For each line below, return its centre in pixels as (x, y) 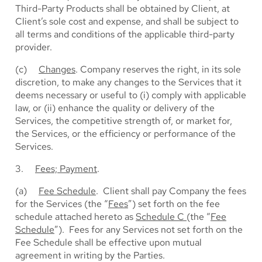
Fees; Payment (66, 169)
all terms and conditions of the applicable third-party (125, 34)
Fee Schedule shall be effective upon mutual (108, 242)
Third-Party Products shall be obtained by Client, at (123, 8)
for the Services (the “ (62, 204)
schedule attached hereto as (75, 217)
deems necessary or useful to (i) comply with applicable (131, 95)
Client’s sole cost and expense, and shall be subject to (127, 21)
